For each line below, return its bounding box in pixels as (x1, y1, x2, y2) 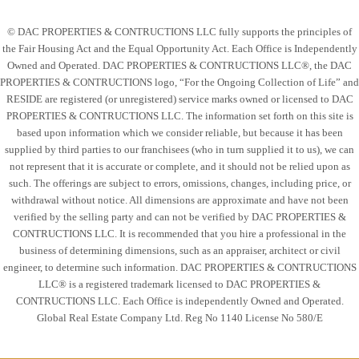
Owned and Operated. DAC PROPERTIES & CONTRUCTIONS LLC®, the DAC (7, 59, 352, 71)
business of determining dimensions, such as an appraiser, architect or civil (18, 244, 341, 256)
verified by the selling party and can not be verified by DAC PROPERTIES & (13, 211, 346, 223)
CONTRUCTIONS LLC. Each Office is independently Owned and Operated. (15, 295, 344, 307)
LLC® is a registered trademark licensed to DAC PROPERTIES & (38, 278, 321, 290)
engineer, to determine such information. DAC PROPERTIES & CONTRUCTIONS (2, 261, 357, 273)
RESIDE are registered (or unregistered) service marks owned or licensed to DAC (6, 93, 353, 105)
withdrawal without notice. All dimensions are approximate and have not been (10, 194, 349, 206)
